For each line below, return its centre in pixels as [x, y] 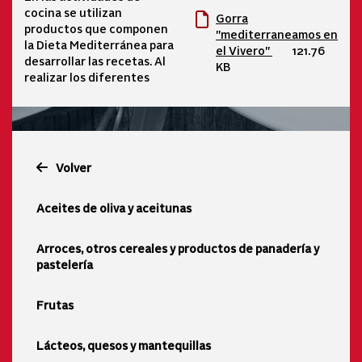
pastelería [65, 264]
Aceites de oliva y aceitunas [114, 207]
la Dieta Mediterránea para [99, 45]
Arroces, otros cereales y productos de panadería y [178, 248]
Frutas [55, 304]
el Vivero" [244, 50]
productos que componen [96, 29]
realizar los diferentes [87, 77]
